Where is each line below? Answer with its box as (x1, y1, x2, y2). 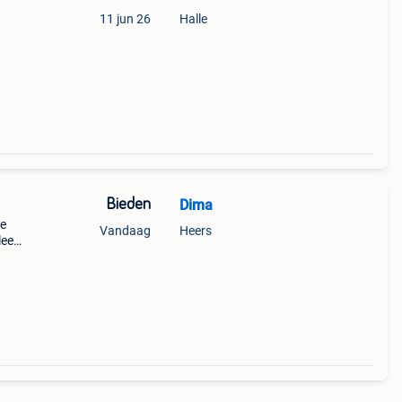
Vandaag (99, 223, 151, 238)
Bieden (105, 197, 151, 213)
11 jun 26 (99, 12, 151, 26)
